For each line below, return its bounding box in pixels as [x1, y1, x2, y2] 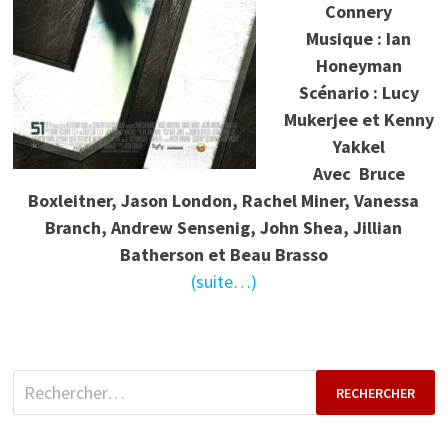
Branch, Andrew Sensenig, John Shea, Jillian [45, 216, 403, 240]
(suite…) [190, 270, 257, 294]
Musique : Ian [306, 27, 412, 51]
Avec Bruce [312, 162, 405, 186]
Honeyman [315, 54, 402, 78]
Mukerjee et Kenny [283, 108, 434, 132]
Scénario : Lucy [298, 81, 419, 105]
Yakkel [332, 135, 385, 159]
